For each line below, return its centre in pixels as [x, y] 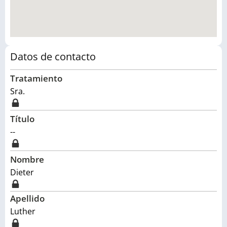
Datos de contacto [53, 56]
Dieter [22, 172]
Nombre [27, 159]
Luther [23, 211]
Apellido [27, 198]
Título [22, 119]
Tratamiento [36, 78]
